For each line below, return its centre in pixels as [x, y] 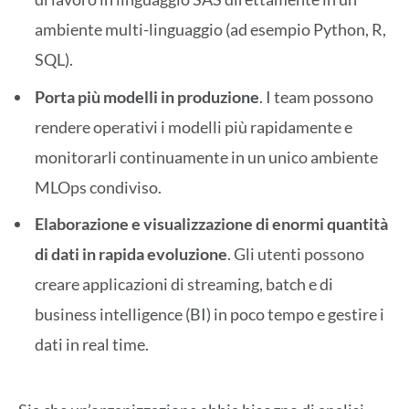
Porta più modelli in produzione [147, 96]
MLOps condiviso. [98, 187]
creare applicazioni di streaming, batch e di [184, 284]
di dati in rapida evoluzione [131, 254]
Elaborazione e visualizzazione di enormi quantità [211, 224]
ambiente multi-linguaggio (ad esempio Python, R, [210, 29]
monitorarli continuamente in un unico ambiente [206, 157]
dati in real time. [92, 345]
